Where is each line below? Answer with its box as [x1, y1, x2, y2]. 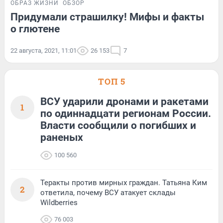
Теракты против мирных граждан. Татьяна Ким [40, 178, 207, 187]
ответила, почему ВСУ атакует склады [40, 188, 176, 197]
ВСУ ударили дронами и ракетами [40, 95, 209, 108]
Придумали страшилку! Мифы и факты [10, 10, 204, 23]
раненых [40, 131, 83, 143]
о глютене [10, 22, 60, 35]
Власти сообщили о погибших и [40, 119, 196, 131]
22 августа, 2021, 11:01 [10, 46, 77, 54]
